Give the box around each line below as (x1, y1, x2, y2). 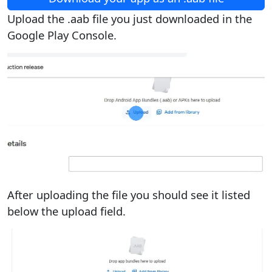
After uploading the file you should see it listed (7, 187, 250, 203)
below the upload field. (7, 203, 126, 219)
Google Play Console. (7, 27, 117, 42)
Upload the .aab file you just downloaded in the (7, 10, 252, 26)
